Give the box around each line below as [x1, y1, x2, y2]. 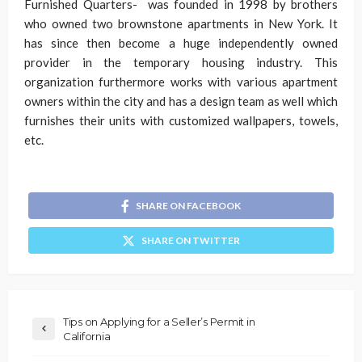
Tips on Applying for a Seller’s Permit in [63, 314, 255, 328]
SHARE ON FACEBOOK [136, 199, 241, 212]
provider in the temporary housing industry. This [24, 55, 338, 69]
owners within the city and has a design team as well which [24, 94, 338, 108]
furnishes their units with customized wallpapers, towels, [24, 113, 338, 128]
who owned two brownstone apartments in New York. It [24, 16, 338, 31]
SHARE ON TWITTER [141, 234, 240, 246]
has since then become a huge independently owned [24, 36, 338, 50]
